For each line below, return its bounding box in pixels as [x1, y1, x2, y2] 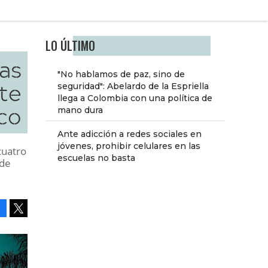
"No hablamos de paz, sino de [57, 69, 185, 80]
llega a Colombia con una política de [57, 93, 212, 104]
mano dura [57, 105, 103, 116]
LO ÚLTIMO [45, 37, 95, 55]
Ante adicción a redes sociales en [57, 129, 202, 140]
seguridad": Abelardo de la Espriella [57, 81, 209, 92]
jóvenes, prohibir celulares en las [57, 141, 200, 152]
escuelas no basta [57, 153, 135, 164]
